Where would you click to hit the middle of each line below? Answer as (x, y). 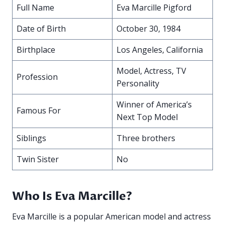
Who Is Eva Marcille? (72, 196)
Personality (138, 84)
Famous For (39, 111)
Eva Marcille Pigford (154, 8)
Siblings (31, 138)
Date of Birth (41, 29)
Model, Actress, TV (151, 71)
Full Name (35, 8)
